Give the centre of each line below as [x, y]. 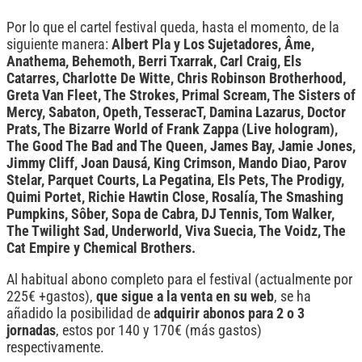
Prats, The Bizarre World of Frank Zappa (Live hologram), [172, 130]
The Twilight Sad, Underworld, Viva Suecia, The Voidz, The [176, 232]
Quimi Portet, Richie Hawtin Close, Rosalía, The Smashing [175, 198]
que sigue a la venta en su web [185, 296]
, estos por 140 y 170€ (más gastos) [159, 330]
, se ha [293, 296]
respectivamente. [55, 347]
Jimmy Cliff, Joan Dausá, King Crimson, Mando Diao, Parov [177, 164]
